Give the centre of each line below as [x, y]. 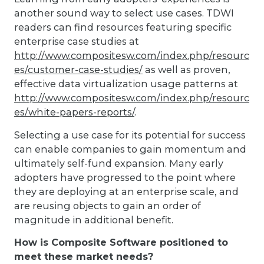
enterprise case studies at [77, 42]
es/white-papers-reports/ [74, 112]
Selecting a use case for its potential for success [130, 135]
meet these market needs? [84, 257]
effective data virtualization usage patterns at [126, 84]
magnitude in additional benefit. [94, 220]
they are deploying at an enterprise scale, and [126, 191]
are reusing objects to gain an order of [108, 205]
